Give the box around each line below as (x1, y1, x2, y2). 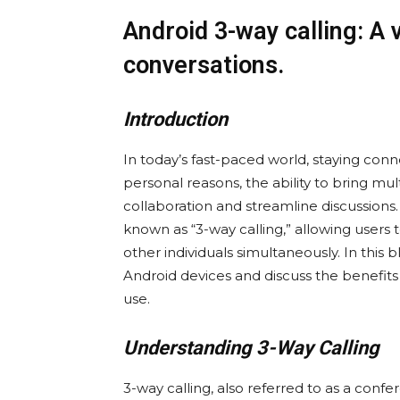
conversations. (123, 51, 284, 80)
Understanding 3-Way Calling (123, 337, 379, 360)
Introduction (123, 108, 228, 131)
